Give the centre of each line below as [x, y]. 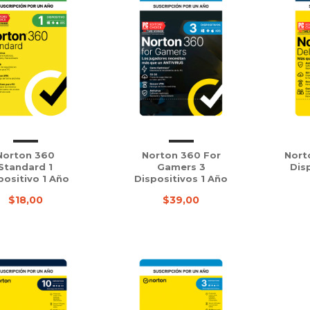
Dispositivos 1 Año [181, 179]
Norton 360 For [181, 155]
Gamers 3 [181, 167]
